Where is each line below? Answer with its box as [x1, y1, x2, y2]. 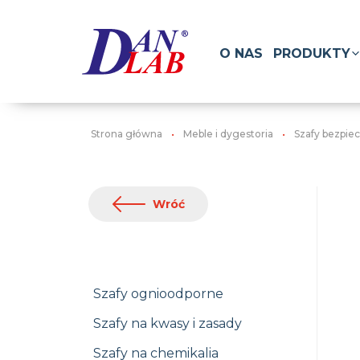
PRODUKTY [273, 45, 350, 61]
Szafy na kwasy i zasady [93, 316, 242, 331]
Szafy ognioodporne [93, 286, 223, 301]
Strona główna [91, 128, 162, 140]
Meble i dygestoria [183, 128, 273, 140]
